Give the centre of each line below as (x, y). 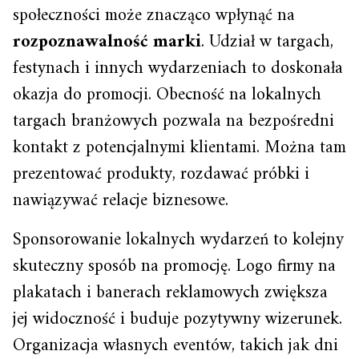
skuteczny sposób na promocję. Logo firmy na (174, 266)
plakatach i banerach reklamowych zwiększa (170, 292)
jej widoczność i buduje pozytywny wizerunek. (177, 319)
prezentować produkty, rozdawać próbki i (161, 174)
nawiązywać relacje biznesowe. (121, 200)
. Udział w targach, (267, 42)
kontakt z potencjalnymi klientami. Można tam (179, 147)
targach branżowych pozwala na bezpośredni (173, 121)
